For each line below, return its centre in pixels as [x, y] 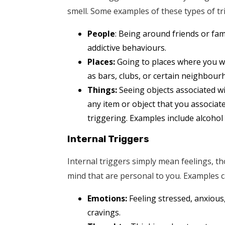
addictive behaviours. [127, 47]
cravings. [104, 213]
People [101, 33]
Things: [102, 90]
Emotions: [107, 199]
